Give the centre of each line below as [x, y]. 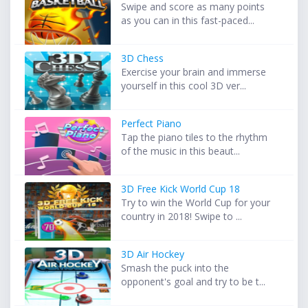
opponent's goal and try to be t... [194, 281]
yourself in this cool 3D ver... [184, 85]
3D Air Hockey [153, 254]
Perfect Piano [152, 123]
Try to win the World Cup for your [196, 202]
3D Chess [143, 58]
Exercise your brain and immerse [194, 71]
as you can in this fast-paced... [188, 20]
